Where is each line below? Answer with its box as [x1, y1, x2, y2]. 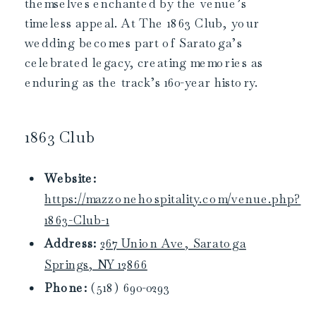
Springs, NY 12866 [44, 256, 147, 273]
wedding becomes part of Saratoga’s [25, 35, 243, 51]
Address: [44, 236, 97, 252]
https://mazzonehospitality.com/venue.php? [44, 191, 301, 207]
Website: [44, 171, 97, 187]
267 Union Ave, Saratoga [99, 236, 246, 252]
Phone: [44, 280, 88, 296]
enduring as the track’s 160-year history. [25, 75, 259, 91]
